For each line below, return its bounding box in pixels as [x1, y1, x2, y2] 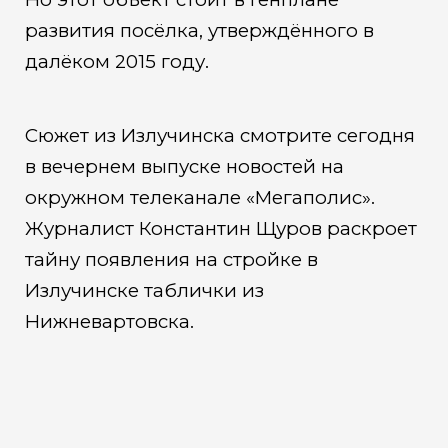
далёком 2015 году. [24, 49, 209, 73]
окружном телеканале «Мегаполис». [24, 186, 375, 210]
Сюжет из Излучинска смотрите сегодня [24, 124, 415, 148]
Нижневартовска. [24, 310, 194, 334]
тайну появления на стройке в [24, 248, 318, 272]
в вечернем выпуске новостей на [24, 155, 344, 179]
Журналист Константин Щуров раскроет [24, 217, 417, 241]
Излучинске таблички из [24, 279, 264, 303]
